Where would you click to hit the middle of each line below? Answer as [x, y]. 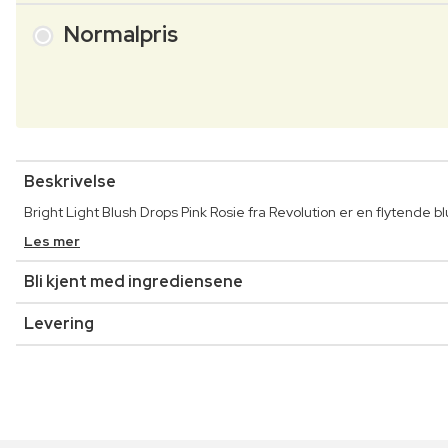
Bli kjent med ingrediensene [133, 281]
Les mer [52, 240]
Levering [59, 323]
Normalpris [121, 35]
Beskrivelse [70, 181]
